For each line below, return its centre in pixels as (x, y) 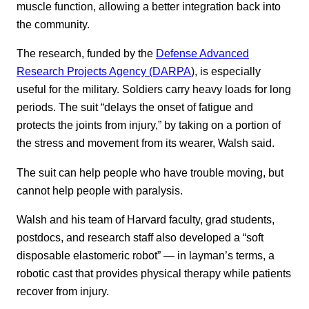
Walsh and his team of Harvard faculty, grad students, (146, 220)
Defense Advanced (202, 53)
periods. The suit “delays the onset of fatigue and (135, 107)
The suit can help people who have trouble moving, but (150, 172)
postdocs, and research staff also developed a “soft (140, 238)
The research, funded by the (86, 53)
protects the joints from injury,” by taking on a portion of (149, 125)
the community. (53, 24)
